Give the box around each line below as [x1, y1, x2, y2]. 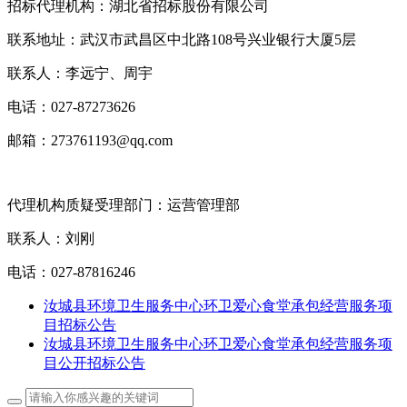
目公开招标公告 [44, 354, 145, 371]
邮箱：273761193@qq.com [7, 132, 173, 148]
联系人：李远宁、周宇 [7, 65, 153, 81]
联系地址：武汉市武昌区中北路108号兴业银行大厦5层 [7, 31, 356, 47]
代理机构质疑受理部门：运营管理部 [7, 196, 240, 213]
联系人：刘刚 [7, 230, 94, 246]
